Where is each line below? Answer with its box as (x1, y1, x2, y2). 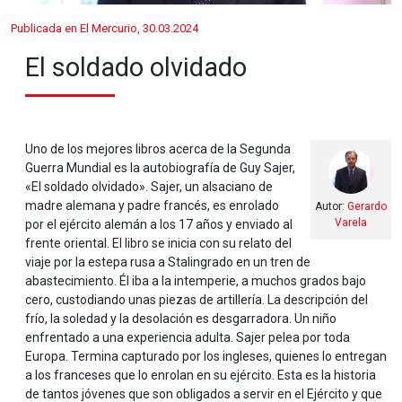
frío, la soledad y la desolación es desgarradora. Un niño (25, 311, 336, 326)
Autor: (315, 200, 347, 213)
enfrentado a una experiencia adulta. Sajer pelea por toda (25, 330, 350, 345)
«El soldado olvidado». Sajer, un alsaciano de (25, 179, 273, 194)
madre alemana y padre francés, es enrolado (25, 198, 279, 213)
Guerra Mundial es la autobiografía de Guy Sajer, (25, 161, 295, 175)
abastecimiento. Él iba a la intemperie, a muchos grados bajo (25, 274, 366, 288)
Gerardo (347, 200, 387, 213)
